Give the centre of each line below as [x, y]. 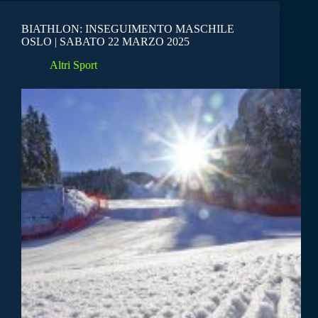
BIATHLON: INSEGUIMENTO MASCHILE [128, 29]
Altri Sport [73, 65]
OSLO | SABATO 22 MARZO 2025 [105, 42]
